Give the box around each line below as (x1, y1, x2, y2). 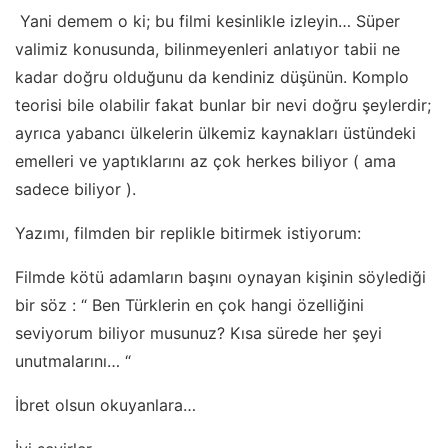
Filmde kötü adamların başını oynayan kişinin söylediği (15, 267, 426, 287)
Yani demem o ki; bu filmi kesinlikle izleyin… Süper (15, 11, 400, 31)
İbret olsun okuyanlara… (15, 395, 196, 415)
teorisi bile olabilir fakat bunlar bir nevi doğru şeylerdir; (15, 95, 431, 115)
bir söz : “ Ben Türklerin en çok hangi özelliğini (15, 295, 364, 315)
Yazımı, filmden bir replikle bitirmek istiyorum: (15, 223, 361, 243)
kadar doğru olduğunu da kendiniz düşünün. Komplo (15, 67, 409, 87)
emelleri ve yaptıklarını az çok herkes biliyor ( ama (15, 151, 396, 171)
